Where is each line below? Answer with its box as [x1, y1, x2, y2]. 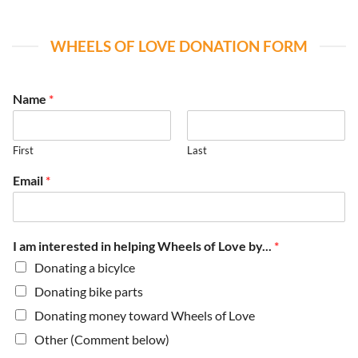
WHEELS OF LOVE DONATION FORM [50, 36, 308, 55]
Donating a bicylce [34, 259, 135, 275]
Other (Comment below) [34, 331, 169, 347]
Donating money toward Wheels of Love [34, 307, 255, 323]
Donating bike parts [34, 283, 143, 299]
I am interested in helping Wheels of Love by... [13, 237, 274, 253]
